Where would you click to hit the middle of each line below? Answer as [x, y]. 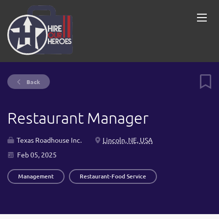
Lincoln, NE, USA [128, 140]
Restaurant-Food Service [113, 176]
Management [36, 176]
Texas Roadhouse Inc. [48, 140]
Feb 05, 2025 [36, 154]
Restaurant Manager [78, 118]
